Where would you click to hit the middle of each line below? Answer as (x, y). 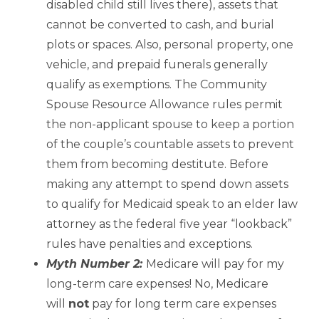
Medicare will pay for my (215, 264)
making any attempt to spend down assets (167, 184)
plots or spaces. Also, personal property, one (170, 45)
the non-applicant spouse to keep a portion (170, 125)
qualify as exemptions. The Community (157, 85)
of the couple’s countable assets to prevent (170, 145)
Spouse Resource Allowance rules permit (164, 105)
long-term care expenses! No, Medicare (157, 284)
